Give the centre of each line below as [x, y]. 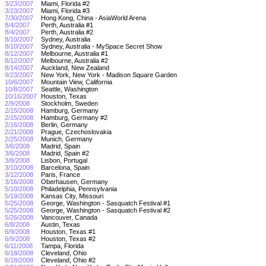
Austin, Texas [61, 224]
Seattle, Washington [70, 89]
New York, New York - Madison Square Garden [110, 75]
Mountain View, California [77, 82]
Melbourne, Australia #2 [75, 60]
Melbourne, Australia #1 [75, 53]
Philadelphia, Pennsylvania [80, 189]
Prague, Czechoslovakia [77, 132]
